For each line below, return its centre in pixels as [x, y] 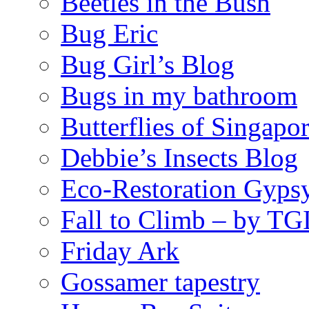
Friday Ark [120, 250]
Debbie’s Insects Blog [179, 157]
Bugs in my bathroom [179, 95]
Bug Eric [109, 33]
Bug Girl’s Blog [148, 64]
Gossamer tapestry [160, 281]
